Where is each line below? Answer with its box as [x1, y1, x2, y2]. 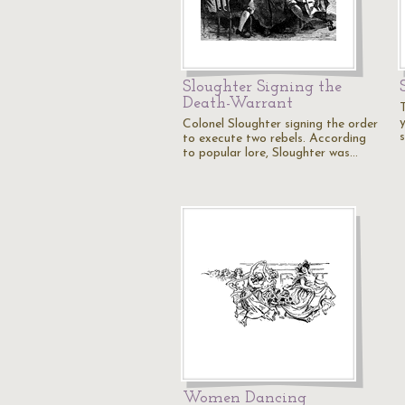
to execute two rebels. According [183, 132, 366, 146]
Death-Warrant [183, 95, 293, 112]
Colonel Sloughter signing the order [183, 118, 378, 131]
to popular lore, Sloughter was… [183, 146, 358, 160]
